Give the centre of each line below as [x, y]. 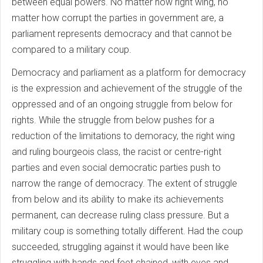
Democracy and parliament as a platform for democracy [129, 73]
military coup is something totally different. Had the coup [127, 231]
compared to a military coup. [73, 50]
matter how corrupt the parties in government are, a [118, 18]
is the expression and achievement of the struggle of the [127, 88]
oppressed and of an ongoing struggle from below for [122, 104]
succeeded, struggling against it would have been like [120, 247]
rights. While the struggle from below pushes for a [113, 120]
